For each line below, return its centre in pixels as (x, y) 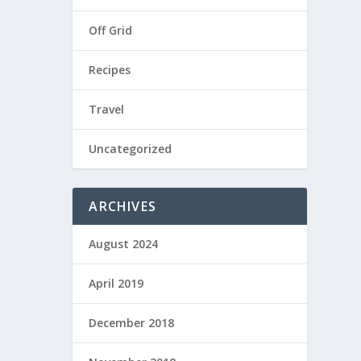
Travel (107, 109)
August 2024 (124, 243)
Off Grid (111, 30)
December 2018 (132, 322)
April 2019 (116, 283)
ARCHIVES (122, 206)
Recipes (110, 69)
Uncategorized (131, 148)
